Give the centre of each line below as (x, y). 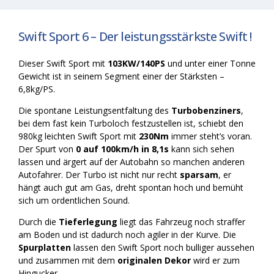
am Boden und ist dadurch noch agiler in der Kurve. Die (127, 234)
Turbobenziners (206, 110)
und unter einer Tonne (210, 63)
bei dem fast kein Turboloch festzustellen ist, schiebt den (131, 123)
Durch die (39, 221)
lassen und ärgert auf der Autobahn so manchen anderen (131, 161)
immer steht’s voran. (210, 136)
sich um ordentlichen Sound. (74, 200)
